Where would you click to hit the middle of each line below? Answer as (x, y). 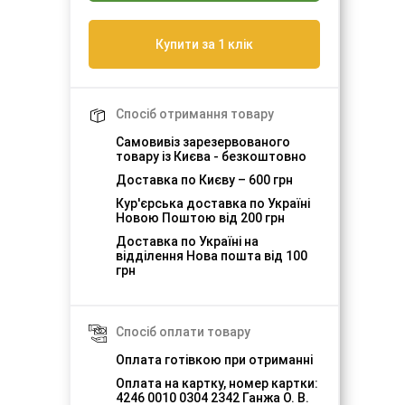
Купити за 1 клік (204, 45)
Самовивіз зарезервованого (203, 142)
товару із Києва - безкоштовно (211, 157)
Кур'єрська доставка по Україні (213, 204)
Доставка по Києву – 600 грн (204, 180)
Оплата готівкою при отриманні (214, 360)
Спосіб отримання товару (195, 114)
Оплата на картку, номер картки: (217, 384)
